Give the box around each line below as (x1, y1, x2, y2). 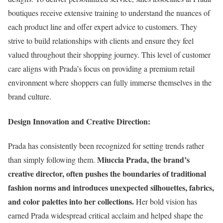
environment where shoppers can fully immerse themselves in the (8, 77, 212, 88)
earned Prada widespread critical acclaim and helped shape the (8, 210, 203, 221)
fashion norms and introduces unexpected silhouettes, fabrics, (8, 181, 214, 193)
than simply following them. (8, 154, 95, 165)
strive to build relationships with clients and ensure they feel (8, 35, 194, 46)
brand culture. (8, 91, 51, 102)
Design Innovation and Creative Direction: (8, 115, 150, 127)
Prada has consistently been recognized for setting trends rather (8, 140, 204, 151)
